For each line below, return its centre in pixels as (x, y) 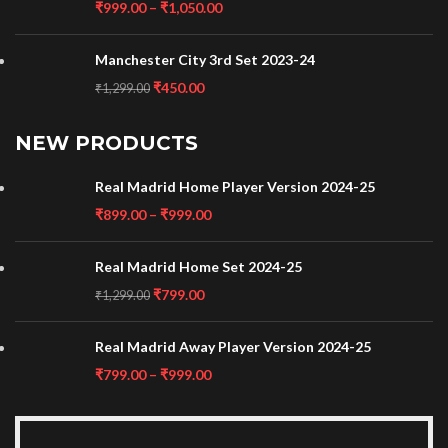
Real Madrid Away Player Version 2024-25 (233, 346)
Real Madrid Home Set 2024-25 (198, 266)
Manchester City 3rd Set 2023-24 (205, 59)
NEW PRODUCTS (106, 143)
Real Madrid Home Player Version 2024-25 (235, 186)
